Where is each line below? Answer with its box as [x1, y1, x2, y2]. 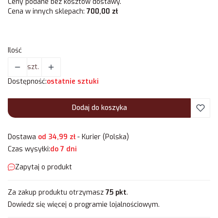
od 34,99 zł [38, 132, 77, 142]
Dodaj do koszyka [72, 103, 127, 113]
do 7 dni [50, 145, 77, 154]
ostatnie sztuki [47, 77, 99, 87]
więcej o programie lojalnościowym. [47, 200, 160, 210]
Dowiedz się [8, 200, 47, 210]
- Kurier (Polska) [77, 132, 129, 142]
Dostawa [8, 132, 38, 142]
